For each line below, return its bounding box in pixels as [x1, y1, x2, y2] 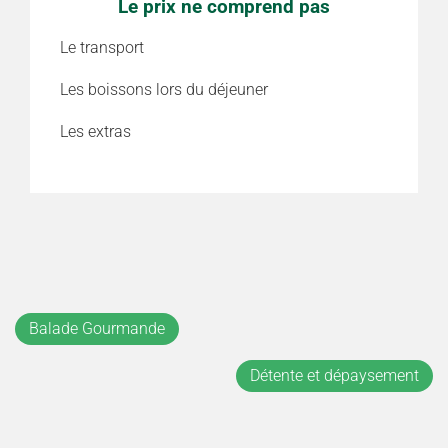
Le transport [60, 37, 144, 57]
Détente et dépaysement [250, 365, 419, 385]
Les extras [60, 121, 131, 141]
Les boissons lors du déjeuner [60, 79, 268, 99]
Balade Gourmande [29, 318, 165, 338]
